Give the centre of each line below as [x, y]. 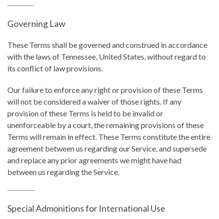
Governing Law [36, 23]
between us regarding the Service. [63, 172]
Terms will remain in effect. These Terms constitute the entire [109, 137]
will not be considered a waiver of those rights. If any [94, 101]
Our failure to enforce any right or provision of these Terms [105, 90]
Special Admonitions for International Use [86, 208]
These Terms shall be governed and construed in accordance [107, 45]
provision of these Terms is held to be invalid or [85, 113]
